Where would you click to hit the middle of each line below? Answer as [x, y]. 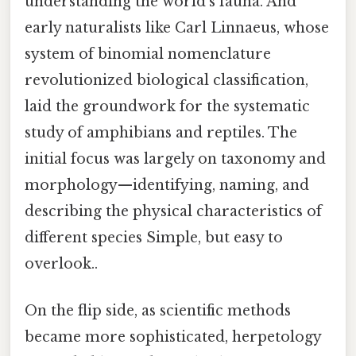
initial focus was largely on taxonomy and [175, 159]
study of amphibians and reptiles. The [161, 133]
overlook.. [61, 264]
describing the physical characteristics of [173, 212]
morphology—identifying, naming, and [167, 186]
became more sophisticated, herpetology [173, 337]
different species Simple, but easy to [154, 238]
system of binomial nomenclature [148, 54]
